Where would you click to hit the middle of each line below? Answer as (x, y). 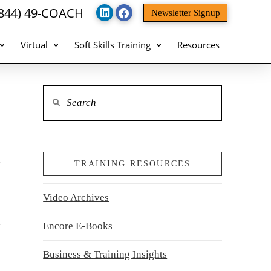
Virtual (34, 45)
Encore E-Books (78, 226)
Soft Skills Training (112, 45)
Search (57, 93)
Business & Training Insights (105, 254)
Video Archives (76, 197)
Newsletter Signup (185, 13)
